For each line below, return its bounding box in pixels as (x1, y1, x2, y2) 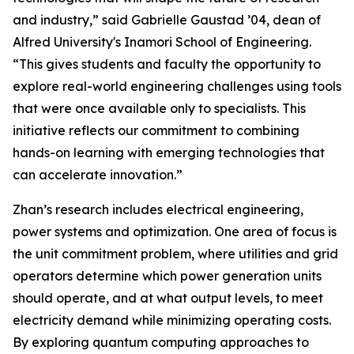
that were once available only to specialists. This (13, 100, 306, 116)
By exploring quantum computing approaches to (13, 334, 309, 350)
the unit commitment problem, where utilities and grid (13, 246, 338, 262)
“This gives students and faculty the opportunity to (13, 56, 321, 72)
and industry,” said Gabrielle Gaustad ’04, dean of (13, 12, 321, 28)
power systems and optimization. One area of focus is (13, 224, 337, 239)
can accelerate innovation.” (13, 167, 183, 183)
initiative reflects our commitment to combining (13, 122, 299, 138)
